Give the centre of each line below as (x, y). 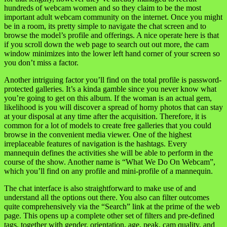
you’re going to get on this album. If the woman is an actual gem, (108, 98)
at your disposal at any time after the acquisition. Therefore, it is (105, 116)
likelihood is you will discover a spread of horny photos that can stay (113, 107)
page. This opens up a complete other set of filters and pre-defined (109, 215)
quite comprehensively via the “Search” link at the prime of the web (112, 206)
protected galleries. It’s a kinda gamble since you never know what (110, 89)
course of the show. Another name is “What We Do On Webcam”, (110, 162)
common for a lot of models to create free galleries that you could (108, 125)
